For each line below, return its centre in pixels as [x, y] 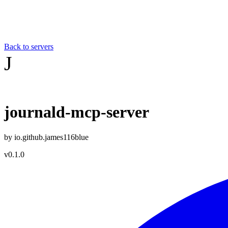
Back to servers [29, 47]
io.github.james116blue [51, 137]
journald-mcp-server [77, 112]
